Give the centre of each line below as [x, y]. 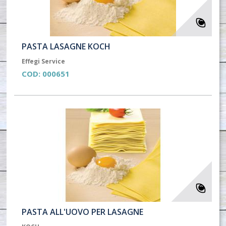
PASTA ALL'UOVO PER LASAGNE [83, 212]
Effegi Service [44, 61]
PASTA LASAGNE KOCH [66, 46]
